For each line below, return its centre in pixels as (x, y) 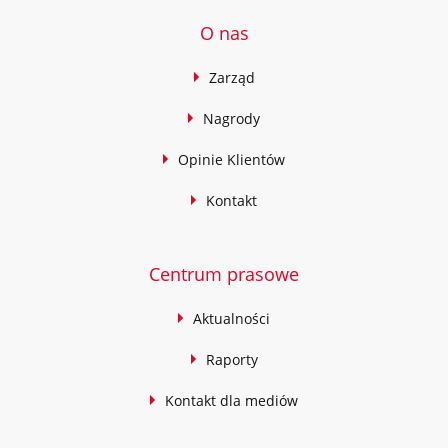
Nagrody (231, 118)
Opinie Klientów (231, 159)
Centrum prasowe (224, 274)
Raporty (231, 359)
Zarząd (231, 77)
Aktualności (231, 318)
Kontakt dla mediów (231, 400)
